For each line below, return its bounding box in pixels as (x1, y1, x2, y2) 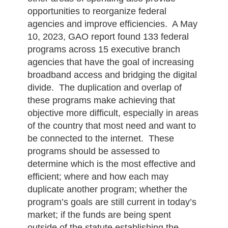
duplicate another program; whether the (27, 184, 187, 194)
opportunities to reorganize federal (27, 6, 166, 16)
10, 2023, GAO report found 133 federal (27, 32, 189, 42)
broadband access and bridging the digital (27, 70, 197, 80)
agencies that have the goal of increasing (27, 57, 194, 67)
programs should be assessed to (27, 146, 160, 156)
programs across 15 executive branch (27, 44, 180, 54)
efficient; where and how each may (27, 172, 168, 182)
